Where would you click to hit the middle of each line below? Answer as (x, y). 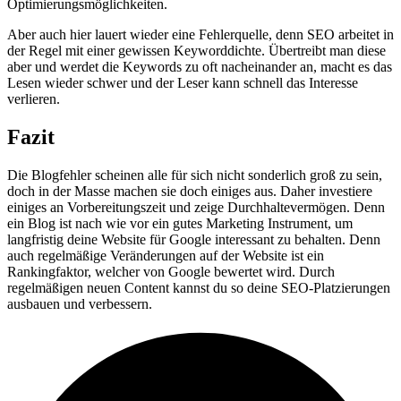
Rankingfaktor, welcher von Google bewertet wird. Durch (171, 272)
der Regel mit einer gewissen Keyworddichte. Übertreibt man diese (196, 51)
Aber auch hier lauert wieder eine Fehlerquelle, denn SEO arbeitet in (200, 35)
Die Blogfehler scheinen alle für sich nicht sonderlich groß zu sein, (195, 175)
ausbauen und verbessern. (80, 304)
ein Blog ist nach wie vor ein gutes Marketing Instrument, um (180, 224)
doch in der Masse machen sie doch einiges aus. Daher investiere (190, 192)
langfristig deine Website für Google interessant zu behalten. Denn (194, 240)
